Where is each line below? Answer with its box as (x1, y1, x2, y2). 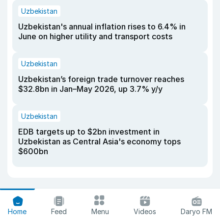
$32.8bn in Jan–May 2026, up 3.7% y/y (18, 84, 163, 94)
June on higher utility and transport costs (18, 31, 172, 42)
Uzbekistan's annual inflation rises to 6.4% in (18, 22, 186, 32)
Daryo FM (181, 207, 212, 216)
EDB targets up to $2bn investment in (18, 127, 160, 137)
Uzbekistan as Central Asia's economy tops (18, 137, 181, 147)
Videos (134, 207, 156, 216)
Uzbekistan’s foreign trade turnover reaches (18, 74, 184, 84)
